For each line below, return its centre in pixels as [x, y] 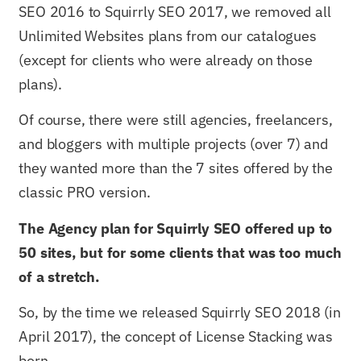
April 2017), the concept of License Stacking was [176, 336]
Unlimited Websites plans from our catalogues [168, 35]
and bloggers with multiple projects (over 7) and [173, 144]
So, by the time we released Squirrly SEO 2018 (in [180, 312]
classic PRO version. [85, 193]
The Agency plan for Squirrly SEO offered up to [176, 228]
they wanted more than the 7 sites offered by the [176, 168]
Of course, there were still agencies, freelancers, [176, 120]
